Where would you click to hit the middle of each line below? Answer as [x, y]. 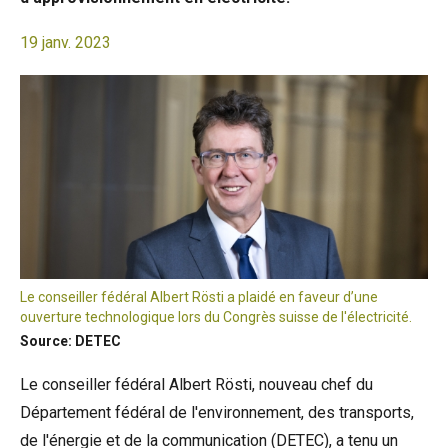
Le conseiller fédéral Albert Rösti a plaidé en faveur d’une [199, 297]
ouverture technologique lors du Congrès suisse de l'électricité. [216, 317]
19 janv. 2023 [65, 42]
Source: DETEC [70, 341]
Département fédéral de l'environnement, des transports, [217, 412]
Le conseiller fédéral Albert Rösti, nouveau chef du [196, 384]
